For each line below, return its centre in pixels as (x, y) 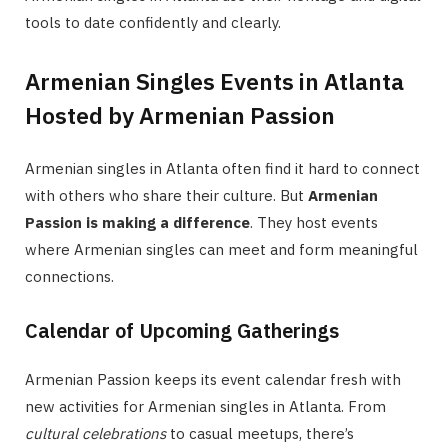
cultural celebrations (95, 433)
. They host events (314, 222)
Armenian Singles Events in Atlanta (214, 80)
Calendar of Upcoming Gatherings (182, 330)
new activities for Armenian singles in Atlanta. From (205, 406)
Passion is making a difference (137, 222)
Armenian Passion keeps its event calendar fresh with (213, 379)
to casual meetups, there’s (260, 433)
